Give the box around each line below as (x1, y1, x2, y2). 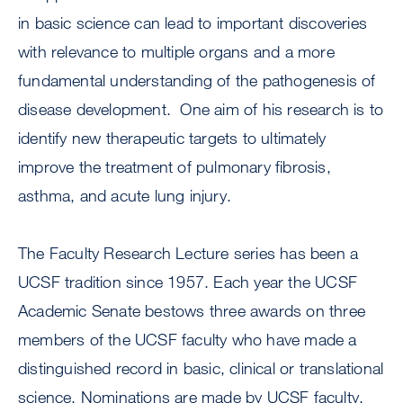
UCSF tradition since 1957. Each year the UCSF (18, 272, 358, 292)
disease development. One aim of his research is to (18, 99, 384, 120)
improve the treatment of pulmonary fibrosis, (18, 157, 331, 177)
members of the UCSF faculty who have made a (18, 329, 357, 350)
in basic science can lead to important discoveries (18, 13, 368, 33)
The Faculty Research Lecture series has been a (18, 243, 359, 264)
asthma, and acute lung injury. (18, 185, 231, 206)
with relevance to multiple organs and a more (18, 41, 335, 62)
